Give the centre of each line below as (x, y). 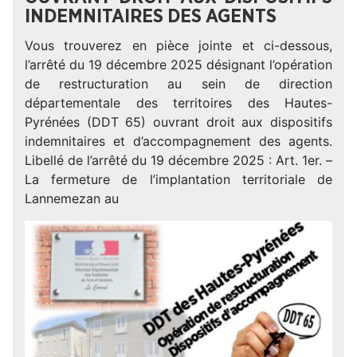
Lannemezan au (72, 198)
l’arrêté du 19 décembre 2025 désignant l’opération (178, 65)
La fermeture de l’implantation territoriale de (178, 179)
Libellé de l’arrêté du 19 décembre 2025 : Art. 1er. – (178, 160)
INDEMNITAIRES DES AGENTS (151, 17)
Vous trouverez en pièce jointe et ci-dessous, (178, 45)
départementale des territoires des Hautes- (178, 103)
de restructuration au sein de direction (178, 84)
